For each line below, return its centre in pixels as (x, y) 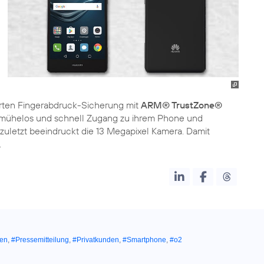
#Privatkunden (96, 240)
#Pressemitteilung (40, 240)
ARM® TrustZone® (181, 105)
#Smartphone (144, 240)
